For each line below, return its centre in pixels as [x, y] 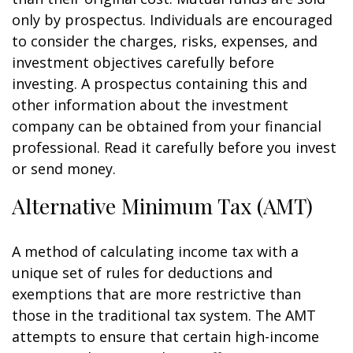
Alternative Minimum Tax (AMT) [162, 206]
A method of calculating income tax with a [155, 251]
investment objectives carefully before [143, 62]
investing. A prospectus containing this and [160, 84]
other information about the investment [150, 105]
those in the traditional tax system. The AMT [164, 315]
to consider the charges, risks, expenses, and [165, 41]
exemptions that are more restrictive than [156, 294]
